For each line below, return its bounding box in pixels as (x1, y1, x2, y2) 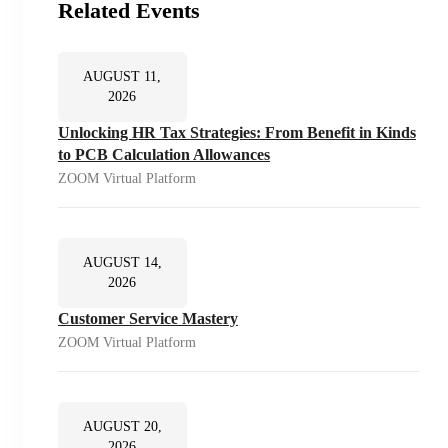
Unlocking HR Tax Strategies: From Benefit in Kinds (58, 124, 416, 142)
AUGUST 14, (82, 255, 162, 271)
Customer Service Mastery (58, 310, 238, 328)
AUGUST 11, (83, 69, 162, 85)
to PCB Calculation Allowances (58, 146, 270, 164)
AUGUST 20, (82, 419, 162, 435)
